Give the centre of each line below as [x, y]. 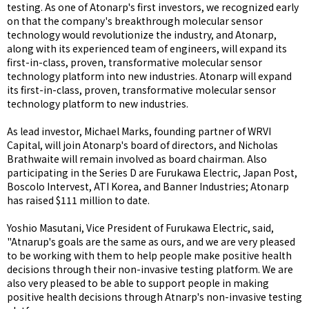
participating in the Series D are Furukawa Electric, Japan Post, [152, 172]
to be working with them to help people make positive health [149, 255]
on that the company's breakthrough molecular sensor [135, 21]
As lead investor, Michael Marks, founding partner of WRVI [139, 131]
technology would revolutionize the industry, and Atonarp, [142, 34]
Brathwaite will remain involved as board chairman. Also [137, 159]
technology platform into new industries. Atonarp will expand [149, 76]
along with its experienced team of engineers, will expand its [147, 48]
